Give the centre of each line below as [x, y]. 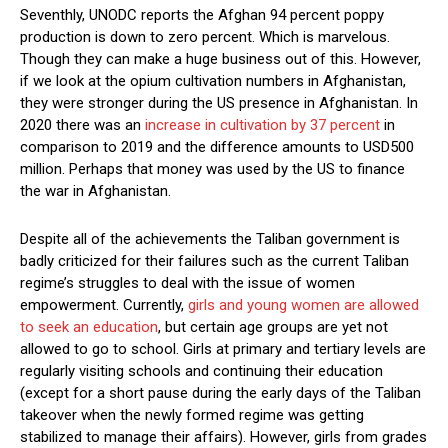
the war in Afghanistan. [95, 191]
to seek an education [89, 327]
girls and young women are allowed [303, 305]
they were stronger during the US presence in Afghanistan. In [219, 103]
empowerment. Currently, [104, 305]
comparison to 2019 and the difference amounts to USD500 [217, 147]
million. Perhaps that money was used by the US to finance [212, 169]
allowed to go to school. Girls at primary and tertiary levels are [223, 349]
